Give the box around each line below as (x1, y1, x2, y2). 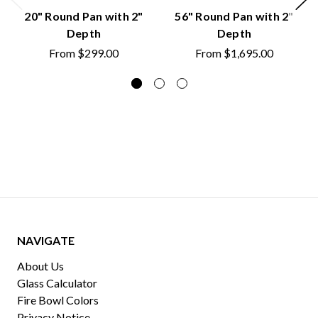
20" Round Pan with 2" (24, 9, 143, 23)
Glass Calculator (17, 275, 97, 290)
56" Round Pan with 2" (175, 9, 294, 23)
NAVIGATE (17, 233, 75, 247)
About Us (17, 258, 64, 273)
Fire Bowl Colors (17, 292, 99, 307)
